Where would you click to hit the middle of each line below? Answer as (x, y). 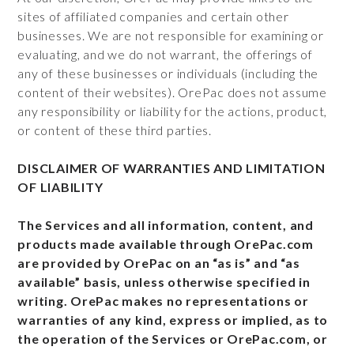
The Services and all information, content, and (166, 225)
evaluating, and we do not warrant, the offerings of (165, 54)
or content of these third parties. (115, 130)
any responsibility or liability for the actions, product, (173, 111)
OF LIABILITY (60, 187)
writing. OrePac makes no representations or (163, 301)
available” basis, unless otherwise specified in (164, 282)
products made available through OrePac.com (166, 244)
